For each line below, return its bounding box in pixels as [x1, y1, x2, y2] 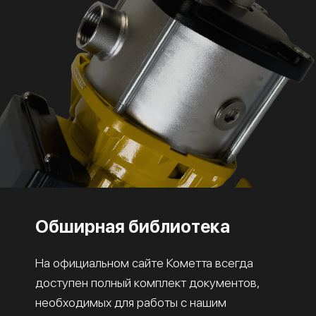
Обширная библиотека [35, 215, 230, 237]
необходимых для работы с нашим [35, 294, 226, 310]
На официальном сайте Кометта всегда [35, 255, 253, 270]
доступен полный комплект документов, [35, 274, 259, 290]
